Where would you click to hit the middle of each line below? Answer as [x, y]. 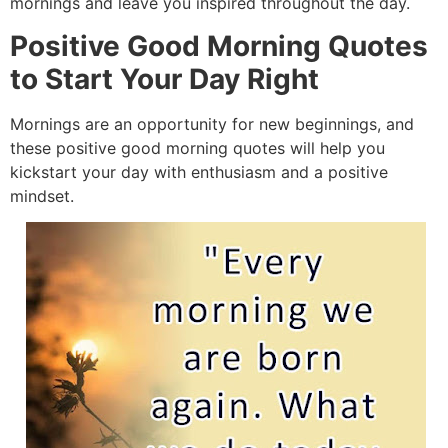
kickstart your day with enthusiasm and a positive [199, 171]
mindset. [42, 195]
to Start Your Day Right [164, 78]
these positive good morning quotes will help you [197, 147]
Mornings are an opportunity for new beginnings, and [212, 123]
